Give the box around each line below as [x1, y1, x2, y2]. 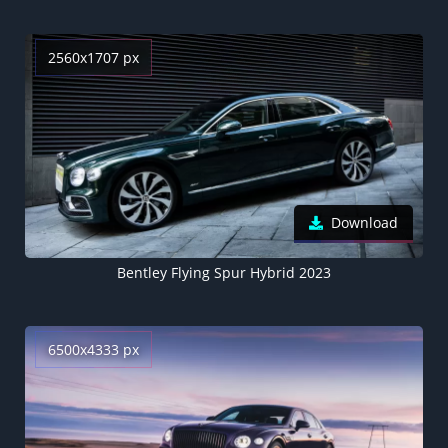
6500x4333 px [48, 340, 139, 360]
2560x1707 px [48, 48, 139, 68]
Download [331, 213, 398, 233]
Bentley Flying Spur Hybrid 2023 [116, 263, 331, 283]
